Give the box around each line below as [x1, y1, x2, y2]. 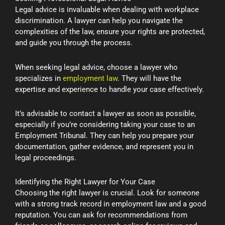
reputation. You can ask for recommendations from [15, 210, 187, 220]
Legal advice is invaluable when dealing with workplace [15, 5, 199, 15]
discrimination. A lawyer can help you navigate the [15, 16, 183, 26]
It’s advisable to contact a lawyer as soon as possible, [15, 108, 196, 118]
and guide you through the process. [15, 38, 133, 48]
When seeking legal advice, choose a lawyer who [15, 62, 178, 72]
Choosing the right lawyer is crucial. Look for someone [15, 188, 199, 198]
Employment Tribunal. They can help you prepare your [15, 131, 194, 140]
